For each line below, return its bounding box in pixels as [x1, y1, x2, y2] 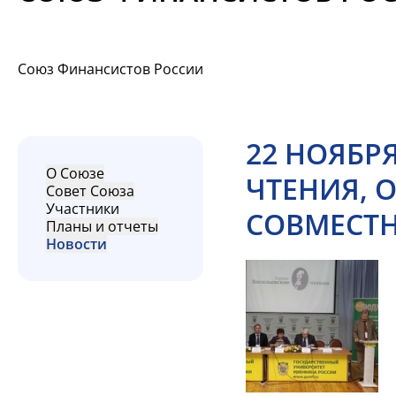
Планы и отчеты [46, 217, 158, 236]
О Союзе [46, 164, 104, 183]
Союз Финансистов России [18, 59, 203, 79]
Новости [46, 234, 107, 254]
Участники [46, 199, 119, 218]
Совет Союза [46, 181, 134, 201]
